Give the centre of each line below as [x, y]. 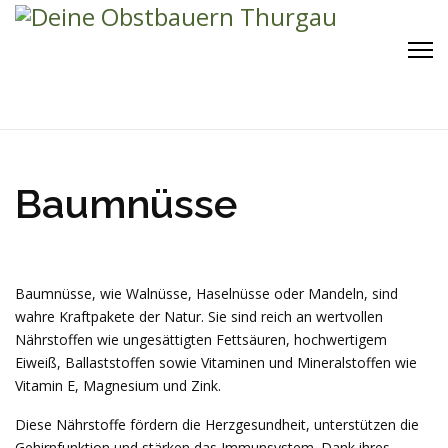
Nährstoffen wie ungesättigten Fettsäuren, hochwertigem [201, 339]
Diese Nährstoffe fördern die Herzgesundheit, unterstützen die [217, 424]
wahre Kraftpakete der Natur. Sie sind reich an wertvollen [199, 316]
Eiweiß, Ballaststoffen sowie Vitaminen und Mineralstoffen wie [216, 362]
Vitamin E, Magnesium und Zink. [118, 385]
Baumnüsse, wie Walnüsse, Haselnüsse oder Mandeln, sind [206, 293]
